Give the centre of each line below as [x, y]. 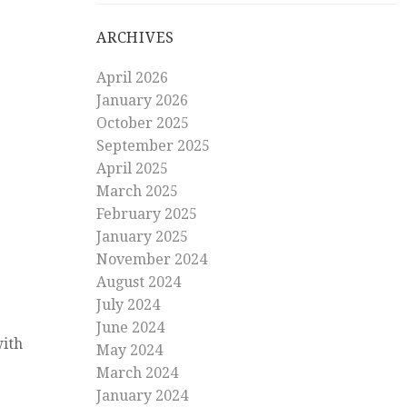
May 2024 [129, 351]
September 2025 [153, 146]
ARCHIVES [135, 38]
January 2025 [142, 237]
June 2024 [130, 328]
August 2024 [139, 283]
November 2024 [152, 260]
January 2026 [142, 101]
